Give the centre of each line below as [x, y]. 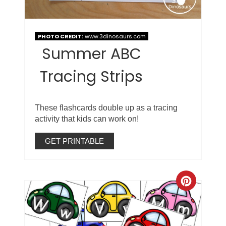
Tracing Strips [92, 77]
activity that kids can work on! [87, 119]
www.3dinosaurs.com [114, 36]
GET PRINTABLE [75, 141]
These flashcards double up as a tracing [106, 108]
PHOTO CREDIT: [60, 36]
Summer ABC [92, 54]
